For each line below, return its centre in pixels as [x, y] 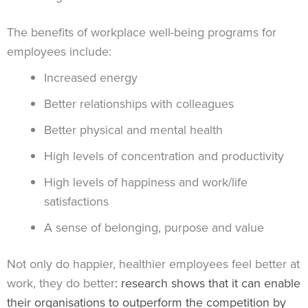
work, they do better [61, 284]
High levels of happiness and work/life [146, 183]
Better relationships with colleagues [139, 104]
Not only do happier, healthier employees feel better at [153, 264]
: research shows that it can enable [208, 284]
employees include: [59, 52]
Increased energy [91, 78]
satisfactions [76, 202]
